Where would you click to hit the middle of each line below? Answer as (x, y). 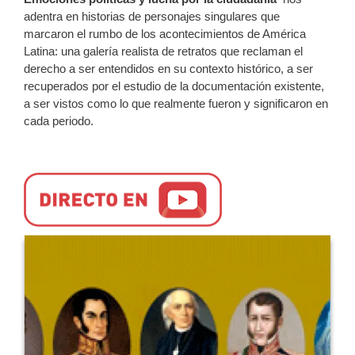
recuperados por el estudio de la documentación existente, (174, 86)
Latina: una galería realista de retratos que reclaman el (163, 52)
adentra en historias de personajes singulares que (152, 17)
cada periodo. (59, 121)
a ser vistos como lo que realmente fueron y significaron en (176, 104)
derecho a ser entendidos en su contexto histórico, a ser (168, 69)
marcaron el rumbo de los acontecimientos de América (165, 34)
